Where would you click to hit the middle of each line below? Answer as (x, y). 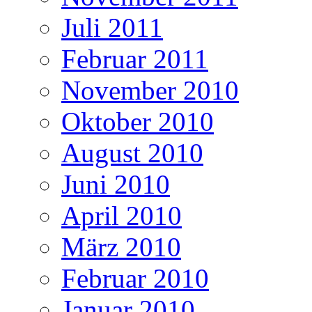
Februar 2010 (135, 278)
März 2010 (121, 247)
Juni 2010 (116, 184)
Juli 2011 (112, 27)
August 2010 (132, 153)
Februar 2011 (135, 58)
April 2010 (122, 215)
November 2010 (150, 90)
